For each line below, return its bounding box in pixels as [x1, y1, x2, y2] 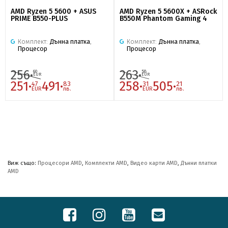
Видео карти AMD [130, 159, 178, 166]
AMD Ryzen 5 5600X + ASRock [120, 7, 217, 16]
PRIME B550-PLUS [11, 14, 68, 23]
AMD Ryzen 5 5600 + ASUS [11, 7, 96, 16]
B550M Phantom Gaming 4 [120, 14, 207, 23]
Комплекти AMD [85, 159, 127, 166]
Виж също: [8, 159, 38, 166]
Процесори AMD [38, 159, 82, 166]
